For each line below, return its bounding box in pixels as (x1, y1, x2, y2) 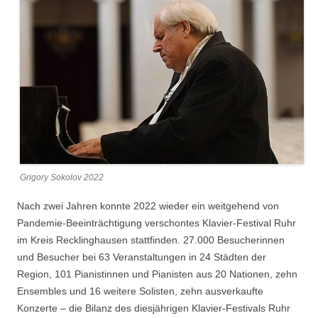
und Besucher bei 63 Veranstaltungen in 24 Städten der (17, 251, 266, 263)
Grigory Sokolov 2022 (20, 172, 104, 183)
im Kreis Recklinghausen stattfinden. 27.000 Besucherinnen (17, 234, 285, 246)
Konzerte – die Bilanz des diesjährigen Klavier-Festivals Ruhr (17, 302, 290, 314)
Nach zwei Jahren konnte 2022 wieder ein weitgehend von (17, 200, 279, 212)
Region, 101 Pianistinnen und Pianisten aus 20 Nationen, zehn (17, 268, 297, 280)
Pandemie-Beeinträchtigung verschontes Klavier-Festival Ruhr (17, 217, 296, 229)
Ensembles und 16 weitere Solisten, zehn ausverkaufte (17, 285, 263, 297)
